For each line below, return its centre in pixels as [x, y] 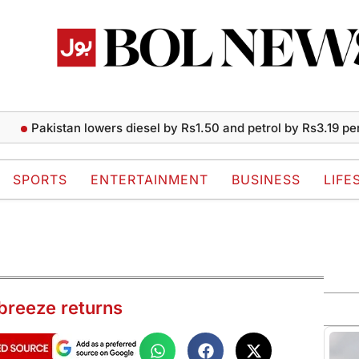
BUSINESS [266, 180]
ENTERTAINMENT [149, 180]
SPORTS [40, 180]
